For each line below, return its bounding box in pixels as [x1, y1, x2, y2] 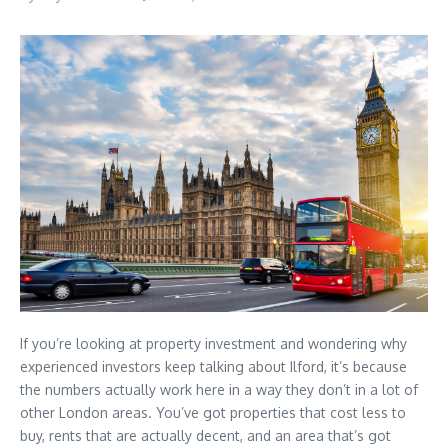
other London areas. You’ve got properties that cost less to [20, 403, 406, 421]
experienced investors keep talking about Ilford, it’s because [20, 357, 407, 375]
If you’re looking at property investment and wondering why [20, 334, 407, 352]
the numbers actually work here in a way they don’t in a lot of [20, 380, 418, 398]
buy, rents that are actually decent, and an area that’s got [20, 426, 391, 444]
